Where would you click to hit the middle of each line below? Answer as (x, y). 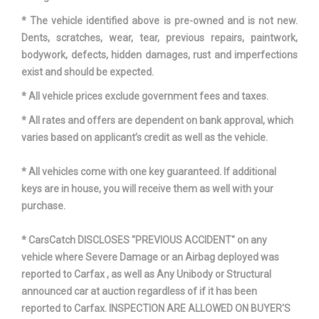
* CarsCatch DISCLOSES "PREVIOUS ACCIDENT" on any (144, 240)
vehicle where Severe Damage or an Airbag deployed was (150, 257)
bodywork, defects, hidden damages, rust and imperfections (159, 55)
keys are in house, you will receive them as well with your (147, 189)
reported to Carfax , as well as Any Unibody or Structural (146, 274)
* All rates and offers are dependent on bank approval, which (157, 121)
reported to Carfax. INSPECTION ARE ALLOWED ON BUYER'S (156, 309)
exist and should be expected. (88, 72)
